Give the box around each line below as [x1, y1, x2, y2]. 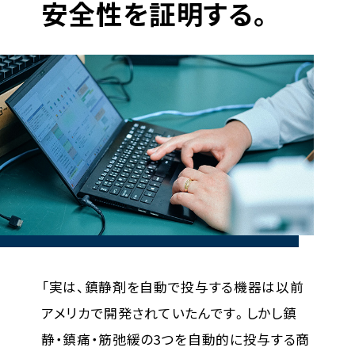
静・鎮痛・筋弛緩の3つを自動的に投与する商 [40, 330, 311, 349]
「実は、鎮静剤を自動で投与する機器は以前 [40, 277, 304, 297]
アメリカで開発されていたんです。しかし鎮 [40, 303, 297, 323]
